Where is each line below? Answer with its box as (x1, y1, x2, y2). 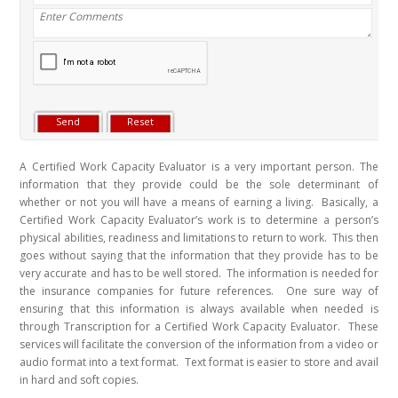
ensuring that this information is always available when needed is (20, 301, 378, 317)
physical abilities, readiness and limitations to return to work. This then (20, 230, 378, 246)
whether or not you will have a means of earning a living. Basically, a (20, 195, 378, 211)
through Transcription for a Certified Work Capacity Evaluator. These (20, 319, 378, 335)
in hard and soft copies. (20, 372, 139, 388)
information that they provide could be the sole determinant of (20, 177, 378, 193)
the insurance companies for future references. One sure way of (20, 283, 378, 299)
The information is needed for (227, 266, 378, 282)
